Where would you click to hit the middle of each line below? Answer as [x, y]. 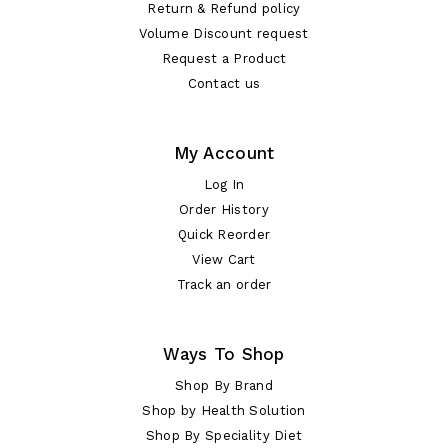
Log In [224, 184]
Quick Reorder [224, 234]
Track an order [224, 284]
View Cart [224, 259]
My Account [224, 152]
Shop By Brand [224, 385]
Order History [224, 209]
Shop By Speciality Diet [224, 435]
